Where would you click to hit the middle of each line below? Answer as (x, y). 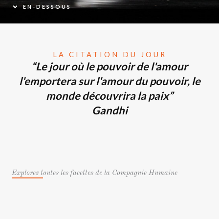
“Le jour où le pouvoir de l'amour (109, 66)
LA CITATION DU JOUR (109, 54)
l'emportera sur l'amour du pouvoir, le (109, 81)
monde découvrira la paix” (109, 95)
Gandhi (109, 110)
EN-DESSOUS (47, 6)
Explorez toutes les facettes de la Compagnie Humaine (95, 173)
